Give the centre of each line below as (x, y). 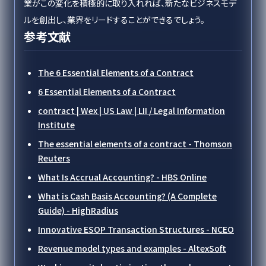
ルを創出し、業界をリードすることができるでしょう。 (114, 20)
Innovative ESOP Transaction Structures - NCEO (136, 229)
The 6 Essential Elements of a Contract (116, 72)
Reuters (54, 158)
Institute (56, 125)
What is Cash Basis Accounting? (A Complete (127, 196)
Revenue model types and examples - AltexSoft (132, 248)
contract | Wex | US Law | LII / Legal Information (132, 110)
